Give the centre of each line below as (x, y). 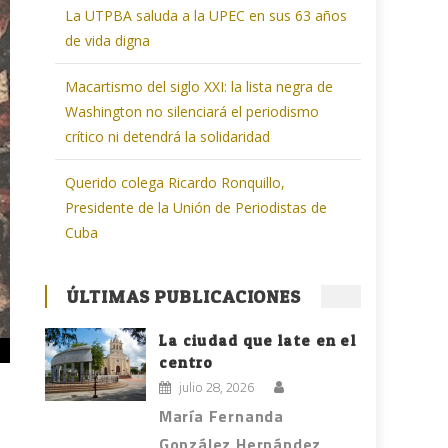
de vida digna (108, 41)
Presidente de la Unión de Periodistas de (196, 208)
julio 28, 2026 (216, 387)
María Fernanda (221, 416)
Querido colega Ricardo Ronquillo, (175, 183)
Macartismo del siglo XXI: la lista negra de (199, 87)
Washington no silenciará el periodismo (192, 112)
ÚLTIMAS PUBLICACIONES (184, 297)
